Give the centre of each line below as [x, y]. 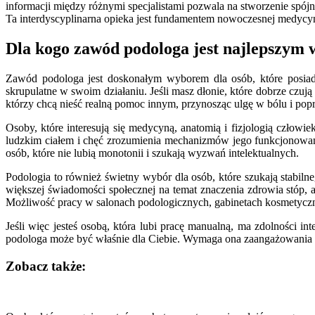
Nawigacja [43, 296]
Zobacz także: [46, 266]
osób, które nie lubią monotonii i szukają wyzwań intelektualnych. [152, 153]
